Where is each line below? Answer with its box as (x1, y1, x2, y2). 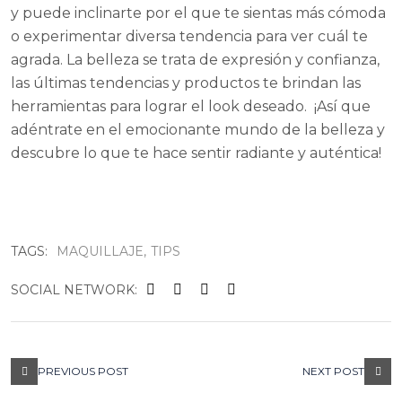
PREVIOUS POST (38, 363, 128, 378)
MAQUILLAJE (57, 242, 144, 259)
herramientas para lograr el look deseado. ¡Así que (11, 97, 371, 115)
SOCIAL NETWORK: (11, 281, 137, 298)
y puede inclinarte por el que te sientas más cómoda (11, 4, 386, 22)
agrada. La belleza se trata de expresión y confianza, (11, 50, 380, 68)
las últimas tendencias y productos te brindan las (11, 74, 361, 92)
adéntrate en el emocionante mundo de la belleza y (11, 120, 385, 138)
